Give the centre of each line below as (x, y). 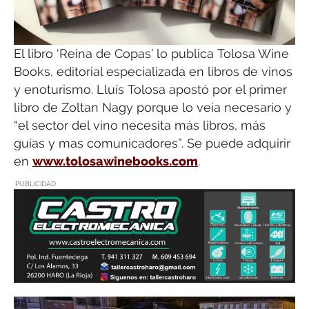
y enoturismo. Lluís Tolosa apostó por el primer (150, 90)
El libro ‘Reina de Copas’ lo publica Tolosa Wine (151, 54)
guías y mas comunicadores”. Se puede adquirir (152, 143)
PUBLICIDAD (36, 183)
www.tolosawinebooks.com (115, 161)
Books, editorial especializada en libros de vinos (153, 72)
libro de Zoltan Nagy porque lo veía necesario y (153, 108)
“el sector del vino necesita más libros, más (140, 126)
